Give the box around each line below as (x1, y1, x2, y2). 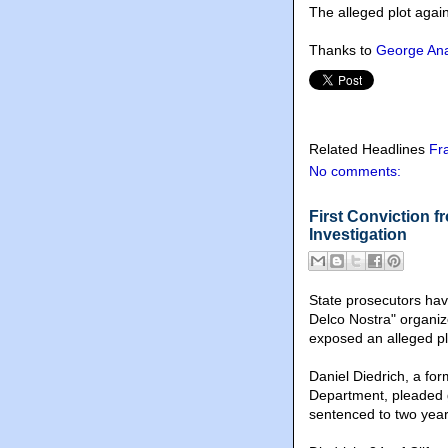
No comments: (309, 163, 401, 180)
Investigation (309, 226, 407, 244)
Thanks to (309, 42, 376, 59)
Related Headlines (309, 141, 429, 158)
